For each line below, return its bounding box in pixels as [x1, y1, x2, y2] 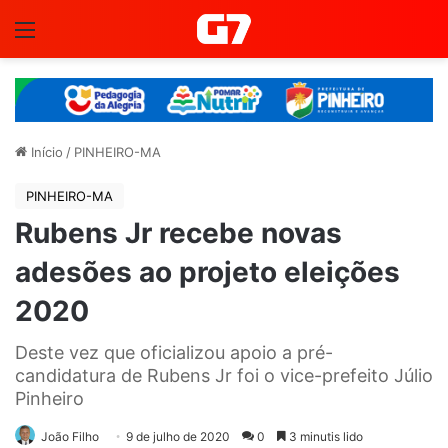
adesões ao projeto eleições [15, 254, 400, 289]
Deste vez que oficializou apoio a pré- [15, 341, 333, 363]
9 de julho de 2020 [126, 428, 230, 444]
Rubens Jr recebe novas [15, 215, 342, 250]
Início [27, 143, 63, 160]
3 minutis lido [286, 428, 363, 444]
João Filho [41, 428, 99, 444]
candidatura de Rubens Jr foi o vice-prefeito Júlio [15, 364, 433, 386]
